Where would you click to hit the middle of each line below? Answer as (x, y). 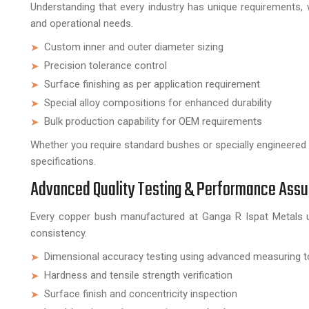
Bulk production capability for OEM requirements (153, 121)
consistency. (59, 233)
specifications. (63, 161)
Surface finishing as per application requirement (152, 84)
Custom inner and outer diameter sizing (134, 47)
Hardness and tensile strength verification (138, 275)
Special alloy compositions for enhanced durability (158, 103)
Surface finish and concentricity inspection (141, 294)
